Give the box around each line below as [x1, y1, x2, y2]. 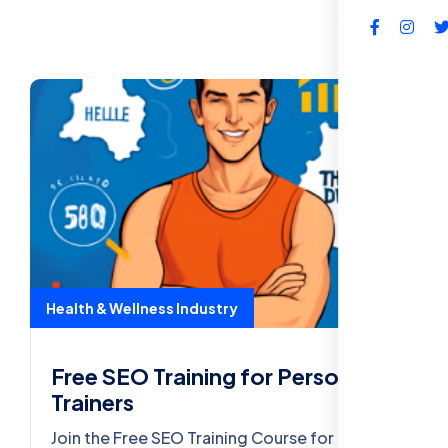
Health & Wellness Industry [46, 299, 238, 318]
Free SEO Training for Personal [51, 362, 370, 391]
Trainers [51, 388, 134, 417]
